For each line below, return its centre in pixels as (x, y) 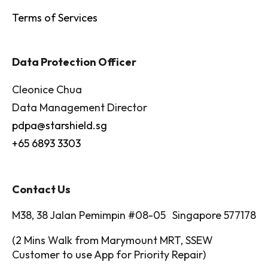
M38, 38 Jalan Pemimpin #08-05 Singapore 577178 (134, 215)
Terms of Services (55, 17)
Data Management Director (80, 107)
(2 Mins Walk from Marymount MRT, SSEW (112, 240)
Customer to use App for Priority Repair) (109, 254)
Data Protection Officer (74, 62)
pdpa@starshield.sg (60, 125)
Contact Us (41, 189)
